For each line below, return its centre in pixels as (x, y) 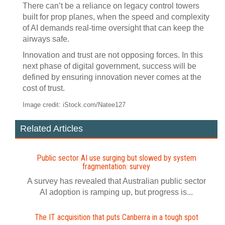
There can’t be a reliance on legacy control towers (111, 6)
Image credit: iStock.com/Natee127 (74, 105)
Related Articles (51, 129)
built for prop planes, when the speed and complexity (116, 17)
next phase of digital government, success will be (109, 66)
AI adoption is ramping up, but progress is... (116, 192)
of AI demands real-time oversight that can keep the (113, 28)
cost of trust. (44, 88)
